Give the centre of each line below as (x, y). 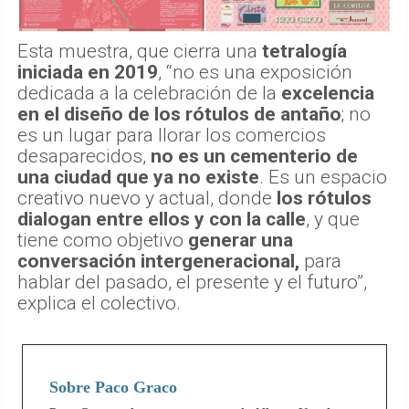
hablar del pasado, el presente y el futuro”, (192, 282)
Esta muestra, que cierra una (140, 51)
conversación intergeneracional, (158, 261)
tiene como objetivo (103, 240)
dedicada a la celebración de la (149, 93)
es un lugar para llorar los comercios (172, 135)
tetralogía (304, 51)
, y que (333, 219)
